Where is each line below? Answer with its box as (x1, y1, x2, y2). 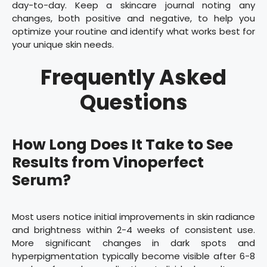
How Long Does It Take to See (12, 133, 233, 155)
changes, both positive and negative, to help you (12, 12, 255, 25)
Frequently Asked (41, 62, 226, 92)
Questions (79, 87, 188, 117)
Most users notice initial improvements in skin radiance (12, 210, 255, 223)
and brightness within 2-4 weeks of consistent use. (12, 223, 255, 236)
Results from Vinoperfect (12, 151, 204, 173)
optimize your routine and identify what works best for (12, 25, 255, 38)
